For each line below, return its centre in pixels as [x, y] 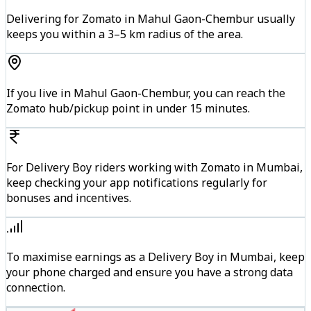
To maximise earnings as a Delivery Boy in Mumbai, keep [155, 257]
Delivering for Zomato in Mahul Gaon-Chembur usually [151, 19]
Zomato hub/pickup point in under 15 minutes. [128, 109]
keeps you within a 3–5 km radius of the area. [125, 34]
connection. [36, 288]
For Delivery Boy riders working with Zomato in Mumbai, [154, 168]
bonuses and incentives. [69, 198]
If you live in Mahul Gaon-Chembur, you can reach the [146, 93]
